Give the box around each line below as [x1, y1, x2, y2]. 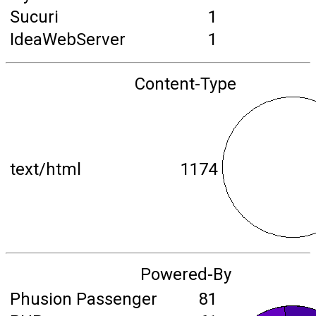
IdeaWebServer [10, 30, 126, 49]
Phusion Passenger [10, 289, 157, 309]
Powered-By [140, 265, 231, 284]
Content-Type [135, 74, 236, 94]
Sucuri [10, 7, 59, 27]
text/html [10, 159, 81, 179]
